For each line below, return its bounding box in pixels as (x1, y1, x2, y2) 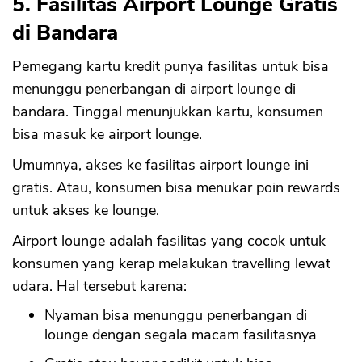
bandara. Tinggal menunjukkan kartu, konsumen (12, 102, 323, 122)
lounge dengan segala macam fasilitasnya (44, 325, 317, 345)
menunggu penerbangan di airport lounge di (12, 79, 296, 99)
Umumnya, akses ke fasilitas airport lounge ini (12, 155, 309, 175)
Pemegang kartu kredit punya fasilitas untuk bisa (12, 57, 329, 77)
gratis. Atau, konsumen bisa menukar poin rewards (12, 178, 340, 198)
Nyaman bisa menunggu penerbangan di (44, 305, 307, 326)
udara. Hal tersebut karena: (12, 276, 187, 297)
